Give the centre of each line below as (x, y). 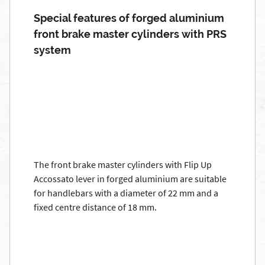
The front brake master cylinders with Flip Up (123, 164)
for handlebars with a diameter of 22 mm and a (126, 193)
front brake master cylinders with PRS (130, 34)
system (52, 50)
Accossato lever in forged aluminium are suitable (130, 179)
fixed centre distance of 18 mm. (95, 207)
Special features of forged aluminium (129, 18)
